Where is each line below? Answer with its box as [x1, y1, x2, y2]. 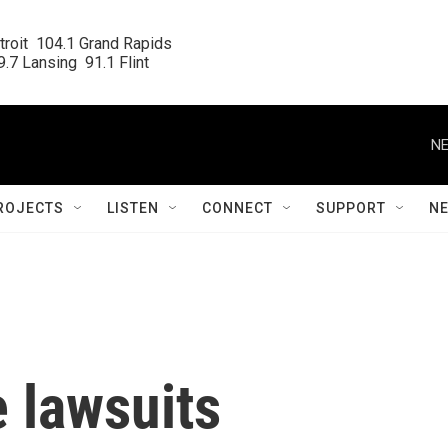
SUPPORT [316, 200, 386, 216]
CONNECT [202, 200, 273, 216]
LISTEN [107, 200, 159, 216]
